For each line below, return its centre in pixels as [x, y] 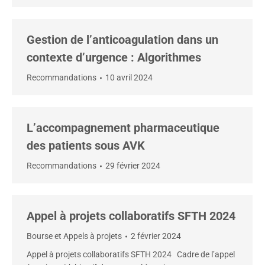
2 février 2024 [156, 236]
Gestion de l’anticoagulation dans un [122, 40]
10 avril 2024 [129, 77]
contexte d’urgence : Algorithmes [114, 57]
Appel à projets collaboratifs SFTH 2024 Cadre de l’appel [131, 254]
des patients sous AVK [86, 146]
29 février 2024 [133, 166]
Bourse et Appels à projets [74, 236]
